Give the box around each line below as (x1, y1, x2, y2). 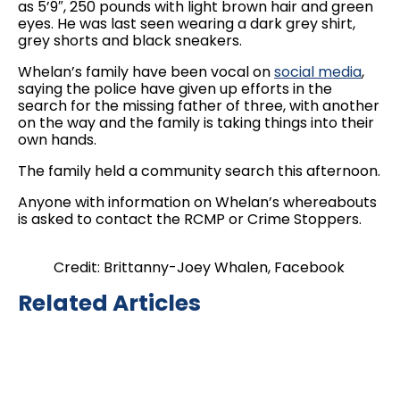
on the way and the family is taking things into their (18, 112, 374, 133)
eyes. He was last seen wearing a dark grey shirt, (18, 13, 355, 34)
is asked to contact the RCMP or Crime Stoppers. (18, 209, 362, 229)
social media (274, 62, 362, 82)
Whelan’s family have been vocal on (18, 62, 274, 82)
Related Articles (18, 287, 201, 319)
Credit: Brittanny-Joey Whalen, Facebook (54, 257, 345, 278)
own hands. (18, 129, 96, 150)
